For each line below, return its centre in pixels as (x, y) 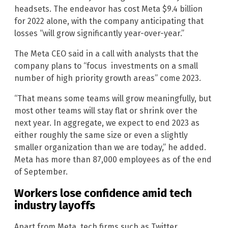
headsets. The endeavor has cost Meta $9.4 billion (108, 9)
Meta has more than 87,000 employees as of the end (113, 159)
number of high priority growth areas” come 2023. (108, 78)
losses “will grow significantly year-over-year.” (99, 33)
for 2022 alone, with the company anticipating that (109, 21)
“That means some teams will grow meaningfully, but (113, 98)
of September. (41, 172)
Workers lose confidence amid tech (103, 193)
